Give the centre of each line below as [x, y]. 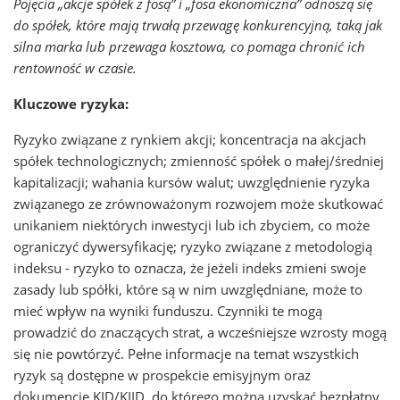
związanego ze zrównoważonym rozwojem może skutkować [198, 204]
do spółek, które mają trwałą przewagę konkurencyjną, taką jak [198, 25]
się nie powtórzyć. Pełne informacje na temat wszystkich [186, 354]
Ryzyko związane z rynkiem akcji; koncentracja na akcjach [190, 139]
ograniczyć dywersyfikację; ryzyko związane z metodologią [193, 246]
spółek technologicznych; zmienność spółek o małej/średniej [199, 161]
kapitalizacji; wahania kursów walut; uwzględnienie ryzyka [192, 182]
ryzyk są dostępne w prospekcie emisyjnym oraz [162, 375]
